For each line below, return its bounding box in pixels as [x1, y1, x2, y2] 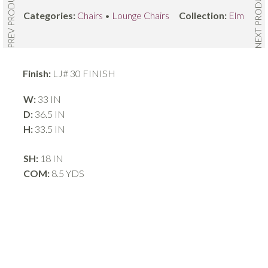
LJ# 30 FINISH [51, 67, 116, 79]
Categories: [23, 9, 78, 21]
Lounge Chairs [112, 9, 170, 21]
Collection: [179, 9, 229, 21]
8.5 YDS [50, 167, 84, 179]
